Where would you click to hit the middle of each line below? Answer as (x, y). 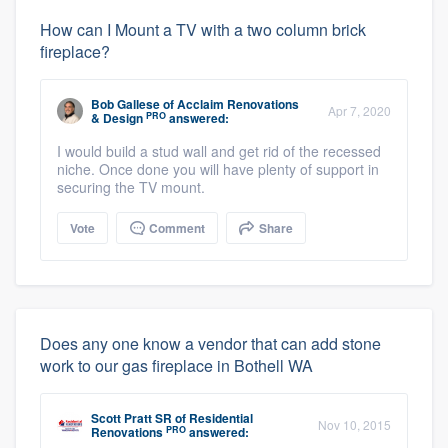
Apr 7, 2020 (359, 111)
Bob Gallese (125, 104)
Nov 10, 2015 (354, 425)
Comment (175, 228)
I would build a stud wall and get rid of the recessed (219, 151)
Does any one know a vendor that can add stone (210, 344)
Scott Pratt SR (131, 418)
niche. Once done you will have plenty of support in (218, 169)
